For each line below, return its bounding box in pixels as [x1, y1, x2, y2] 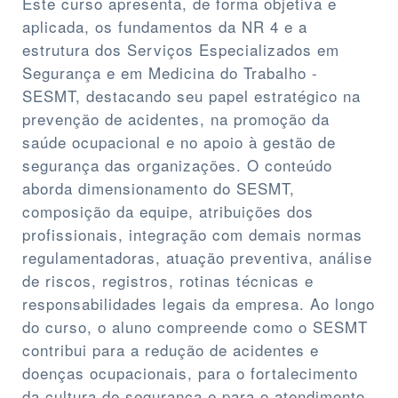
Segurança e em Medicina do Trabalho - [22, 61, 318, 84]
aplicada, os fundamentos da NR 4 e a [22, 15, 307, 38]
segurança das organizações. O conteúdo [22, 154, 332, 177]
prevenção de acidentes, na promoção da [22, 107, 330, 131]
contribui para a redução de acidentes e [22, 338, 319, 362]
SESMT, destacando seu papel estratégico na [22, 84, 361, 107]
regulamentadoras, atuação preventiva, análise [22, 246, 372, 269]
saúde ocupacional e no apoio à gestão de [22, 131, 336, 154]
